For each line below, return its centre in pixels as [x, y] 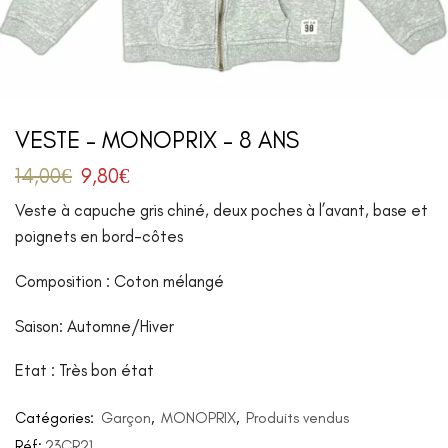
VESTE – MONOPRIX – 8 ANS [157, 140]
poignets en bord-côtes [99, 236]
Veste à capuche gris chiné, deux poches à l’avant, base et [221, 210]
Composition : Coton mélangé [119, 281]
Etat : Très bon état [84, 370]
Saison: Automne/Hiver [94, 325]
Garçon [126, 418]
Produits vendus [297, 418]
